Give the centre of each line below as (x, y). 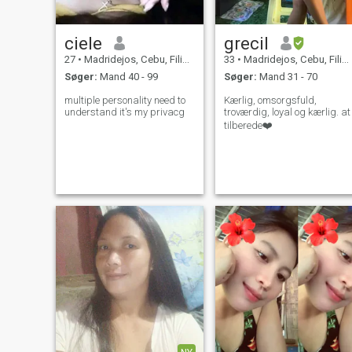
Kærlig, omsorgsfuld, (270, 101)
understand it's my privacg (124, 112)
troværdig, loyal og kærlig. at (287, 112)
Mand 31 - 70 (287, 77)
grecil (246, 43)
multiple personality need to (125, 101)
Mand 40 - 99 (127, 77)
